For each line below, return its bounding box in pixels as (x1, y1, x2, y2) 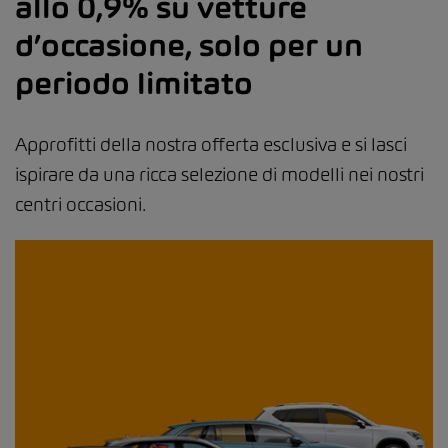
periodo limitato (15, 65, 253, 102)
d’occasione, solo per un (15, 27, 363, 64)
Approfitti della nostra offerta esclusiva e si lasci (15, 133, 407, 157)
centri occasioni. (15, 193, 146, 217)
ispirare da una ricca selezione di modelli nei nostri (15, 163, 424, 187)
